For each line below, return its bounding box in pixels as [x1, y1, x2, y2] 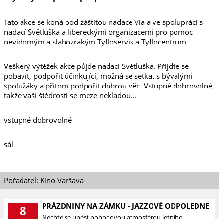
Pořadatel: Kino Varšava [4, 175, 84, 185]
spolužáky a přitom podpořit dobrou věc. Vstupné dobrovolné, [4, 81, 214, 90]
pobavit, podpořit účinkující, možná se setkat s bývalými [4, 71, 193, 81]
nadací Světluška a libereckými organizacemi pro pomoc [4, 27, 193, 37]
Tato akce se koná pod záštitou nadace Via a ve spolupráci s [4, 17, 203, 27]
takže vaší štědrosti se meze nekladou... [4, 90, 136, 100]
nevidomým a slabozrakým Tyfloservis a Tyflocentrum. [4, 37, 188, 46]
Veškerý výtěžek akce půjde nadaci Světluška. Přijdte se [4, 61, 189, 71]
